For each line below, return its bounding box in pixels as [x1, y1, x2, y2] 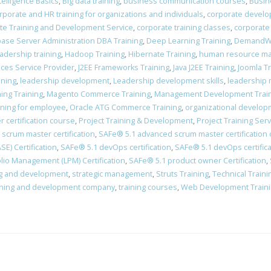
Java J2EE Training [173, 62, 234, 73]
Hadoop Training [65, 49, 125, 59]
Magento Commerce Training [47, 89, 151, 99]
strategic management [72, 169, 152, 179]
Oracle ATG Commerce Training [70, 102, 181, 113]
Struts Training [156, 169, 209, 179]
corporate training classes [137, 22, 230, 33]
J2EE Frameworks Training [78, 62, 169, 73]
